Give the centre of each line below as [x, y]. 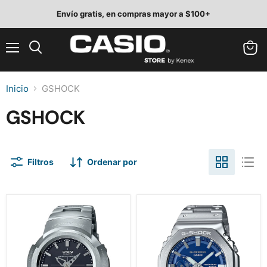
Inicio [17, 89]
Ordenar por [112, 162]
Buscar [48, 59]
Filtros [41, 162]
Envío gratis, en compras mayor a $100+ [133, 14]
